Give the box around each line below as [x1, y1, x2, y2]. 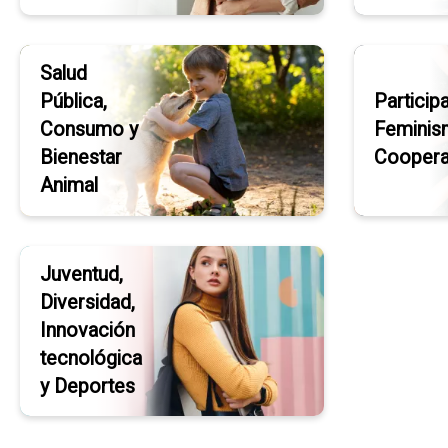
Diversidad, [40, 291, 135, 315]
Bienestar [40, 146, 122, 170]
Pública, [40, 90, 107, 114]
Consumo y [40, 118, 138, 142]
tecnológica [40, 347, 142, 371]
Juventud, [40, 263, 123, 287]
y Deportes [40, 375, 135, 399]
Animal [40, 174, 98, 198]
